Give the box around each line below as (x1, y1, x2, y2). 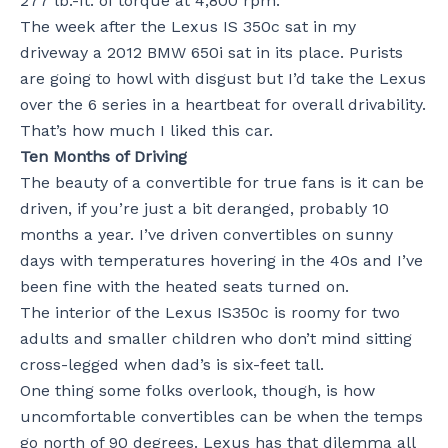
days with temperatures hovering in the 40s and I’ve (20, 250, 423, 270)
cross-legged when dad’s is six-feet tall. (20, 354, 324, 374)
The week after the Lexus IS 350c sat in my (20, 16, 356, 36)
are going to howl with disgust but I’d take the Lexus (20, 68, 426, 88)
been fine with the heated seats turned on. (20, 276, 349, 296)
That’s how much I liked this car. (20, 120, 273, 140)
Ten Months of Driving (20, 146, 187, 166)
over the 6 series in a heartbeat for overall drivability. (20, 94, 426, 114)
